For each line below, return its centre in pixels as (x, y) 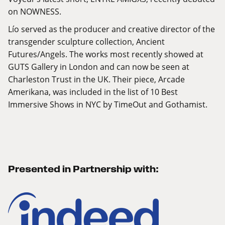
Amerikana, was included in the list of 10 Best (93, 92)
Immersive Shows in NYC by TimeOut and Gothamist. (108, 104)
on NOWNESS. (35, 12)
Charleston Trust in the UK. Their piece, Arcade (96, 79)
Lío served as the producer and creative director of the (111, 29)
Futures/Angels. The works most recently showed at (106, 54)
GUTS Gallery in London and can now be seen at (99, 67)
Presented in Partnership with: (83, 169)
